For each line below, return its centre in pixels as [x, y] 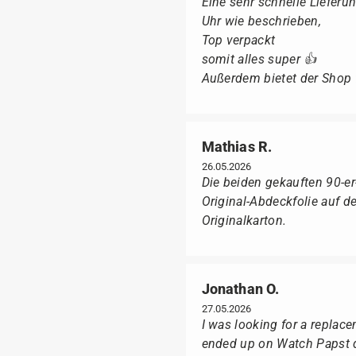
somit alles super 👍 [259, 59]
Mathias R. [237, 147]
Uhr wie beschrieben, [261, 21]
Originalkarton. [244, 221]
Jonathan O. [240, 289]
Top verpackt [238, 40]
